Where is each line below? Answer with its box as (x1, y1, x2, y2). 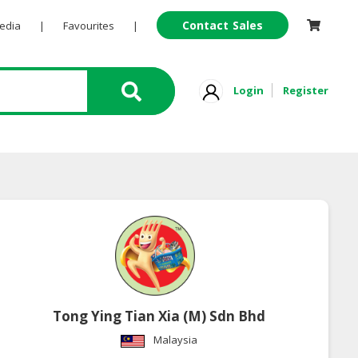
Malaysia (153, 332, 198, 348)
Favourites (62, 18, 114, 33)
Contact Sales (181, 18, 264, 33)
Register (283, 82, 328, 97)
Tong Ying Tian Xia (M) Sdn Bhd (53, 307, 266, 326)
